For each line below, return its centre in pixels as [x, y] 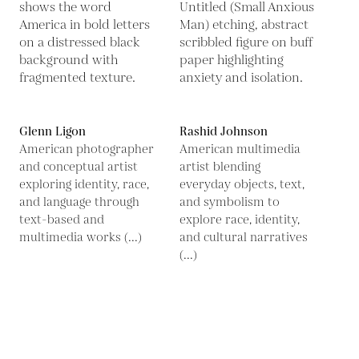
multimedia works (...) [81, 238]
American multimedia [240, 149]
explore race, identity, [240, 220]
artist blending [220, 167]
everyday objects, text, [242, 185]
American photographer [87, 149]
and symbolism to [230, 202]
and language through [79, 202]
